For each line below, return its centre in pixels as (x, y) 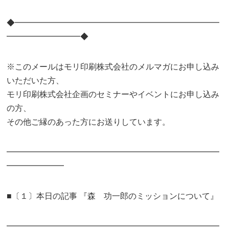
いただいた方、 (36, 81)
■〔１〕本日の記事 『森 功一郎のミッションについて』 (113, 196)
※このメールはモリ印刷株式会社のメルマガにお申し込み (113, 67)
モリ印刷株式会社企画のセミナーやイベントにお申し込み (113, 94)
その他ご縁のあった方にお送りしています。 (89, 122)
